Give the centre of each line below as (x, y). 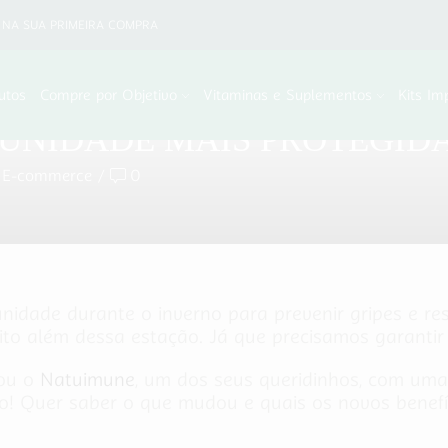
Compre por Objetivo (108, 94)
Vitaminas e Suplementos (287, 94)
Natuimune (87, 379)
